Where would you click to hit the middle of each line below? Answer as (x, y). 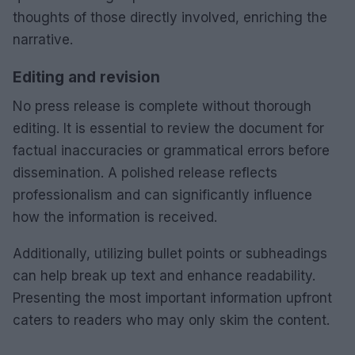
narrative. (43, 39)
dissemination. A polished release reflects (145, 172)
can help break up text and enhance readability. (164, 275)
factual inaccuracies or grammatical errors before (171, 150)
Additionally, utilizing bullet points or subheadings (170, 253)
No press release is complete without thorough (162, 106)
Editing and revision (86, 77)
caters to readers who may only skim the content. (171, 320)
